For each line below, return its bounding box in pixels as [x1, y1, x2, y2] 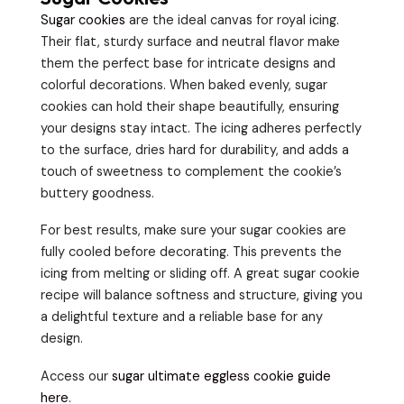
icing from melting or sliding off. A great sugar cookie [41, 265, 360, 283]
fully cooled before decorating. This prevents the [41, 243, 342, 262]
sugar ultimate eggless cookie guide [112, 367, 331, 385]
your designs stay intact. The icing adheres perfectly [41, 119, 362, 137]
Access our [41, 367, 112, 385]
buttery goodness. [41, 184, 154, 202]
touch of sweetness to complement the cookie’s [41, 162, 342, 180]
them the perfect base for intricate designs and [41, 54, 335, 72]
